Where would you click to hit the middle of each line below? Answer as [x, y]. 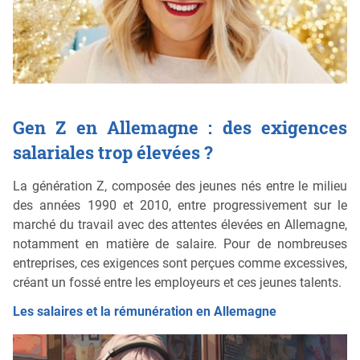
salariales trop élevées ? [113, 152]
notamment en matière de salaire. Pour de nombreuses [180, 244]
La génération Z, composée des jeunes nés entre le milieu [180, 186]
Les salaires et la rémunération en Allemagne [145, 312]
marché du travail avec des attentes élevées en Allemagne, [180, 225]
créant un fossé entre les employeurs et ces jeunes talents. [177, 283]
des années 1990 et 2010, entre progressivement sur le [180, 206]
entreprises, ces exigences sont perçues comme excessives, [180, 264]
